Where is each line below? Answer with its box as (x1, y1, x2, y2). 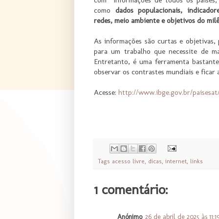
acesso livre (112, 157, 145, 165)
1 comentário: (94, 181, 168, 197)
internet (165, 157, 187, 165)
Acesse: (94, 88, 118, 97)
